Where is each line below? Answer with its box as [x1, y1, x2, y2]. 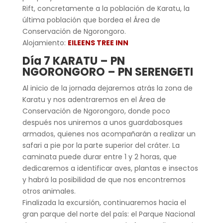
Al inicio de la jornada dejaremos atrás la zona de [22, 83, 193, 93]
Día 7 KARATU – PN [22, 53, 125, 69]
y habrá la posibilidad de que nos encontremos [22, 174, 186, 185]
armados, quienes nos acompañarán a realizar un [22, 128, 196, 139]
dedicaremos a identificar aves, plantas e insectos [22, 163, 198, 173]
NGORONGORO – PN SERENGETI [22, 64, 193, 80]
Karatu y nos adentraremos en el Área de [22, 94, 166, 105]
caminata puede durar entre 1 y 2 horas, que [22, 151, 177, 162]
